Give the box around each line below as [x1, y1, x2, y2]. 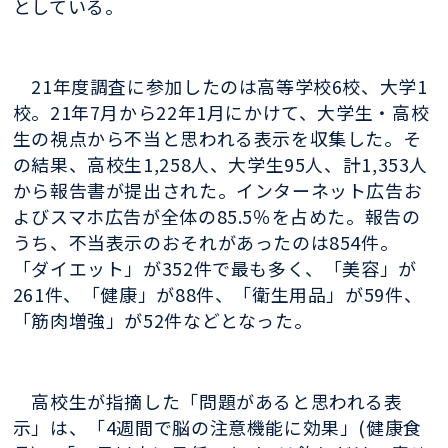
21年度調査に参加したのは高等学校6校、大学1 [12, 73, 428, 100]
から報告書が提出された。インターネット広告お [12, 177, 423, 204]
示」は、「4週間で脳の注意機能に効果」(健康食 [12, 413, 422, 440]
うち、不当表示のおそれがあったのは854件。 [12, 229, 399, 256]
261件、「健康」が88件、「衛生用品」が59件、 [12, 281, 423, 308]
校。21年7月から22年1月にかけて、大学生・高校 [12, 99, 430, 126]
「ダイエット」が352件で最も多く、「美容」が [12, 255, 417, 282]
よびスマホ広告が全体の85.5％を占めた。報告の [12, 203, 421, 230]
